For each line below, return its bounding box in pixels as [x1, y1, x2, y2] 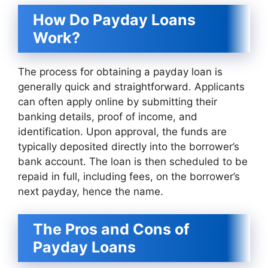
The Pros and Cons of [33, 220, 190, 238]
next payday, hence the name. [18, 185, 166, 197]
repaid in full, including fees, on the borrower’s [18, 170, 240, 182]
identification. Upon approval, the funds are [18, 125, 227, 138]
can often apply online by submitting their [18, 95, 217, 108]
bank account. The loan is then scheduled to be [18, 155, 248, 167]
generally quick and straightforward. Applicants [18, 80, 245, 93]
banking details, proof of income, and [18, 110, 197, 123]
